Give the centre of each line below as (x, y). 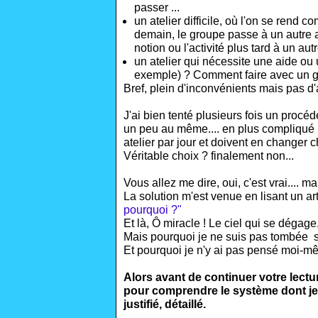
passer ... (157, 7)
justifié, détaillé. (165, 304)
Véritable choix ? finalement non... (209, 156)
